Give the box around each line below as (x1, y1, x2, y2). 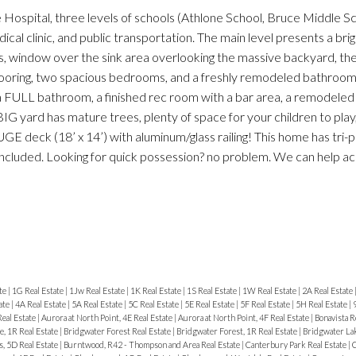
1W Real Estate (242, 284, 298, 296)
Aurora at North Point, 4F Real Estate (177, 311, 311, 323)
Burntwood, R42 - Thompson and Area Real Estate (63, 339, 242, 350)
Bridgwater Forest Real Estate (63, 325, 172, 336)
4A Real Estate (14, 298, 68, 309)
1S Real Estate (186, 284, 238, 296)
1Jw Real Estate (68, 284, 126, 296)
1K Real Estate (130, 284, 183, 296)
